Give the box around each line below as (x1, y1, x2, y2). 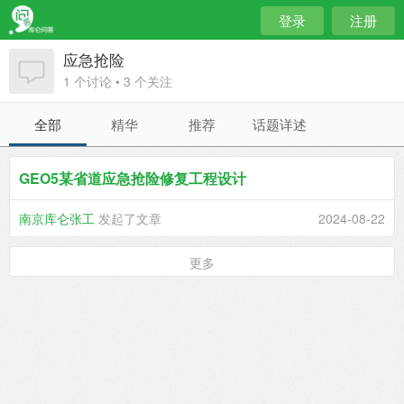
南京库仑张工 (19, 209, 95, 227)
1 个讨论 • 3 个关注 (63, 72, 172, 90)
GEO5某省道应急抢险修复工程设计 (19, 168, 246, 188)
